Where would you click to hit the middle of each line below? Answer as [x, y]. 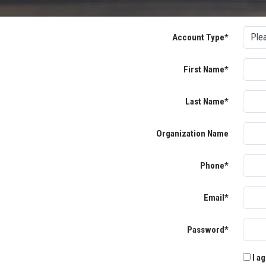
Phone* [214, 166]
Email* [216, 198]
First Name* [206, 69]
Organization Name [192, 134]
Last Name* [207, 102]
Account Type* [200, 37]
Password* [208, 230]
